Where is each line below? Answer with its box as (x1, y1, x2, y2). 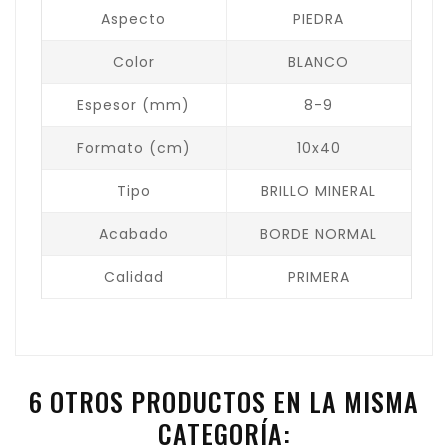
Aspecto (101, 8, 167, 29)
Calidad (103, 266, 164, 287)
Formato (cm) (76, 137, 191, 158)
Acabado (98, 223, 169, 244)
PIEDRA (293, 8, 345, 29)
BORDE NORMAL (260, 223, 378, 244)
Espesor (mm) (77, 94, 191, 115)
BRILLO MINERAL (261, 180, 377, 201)
